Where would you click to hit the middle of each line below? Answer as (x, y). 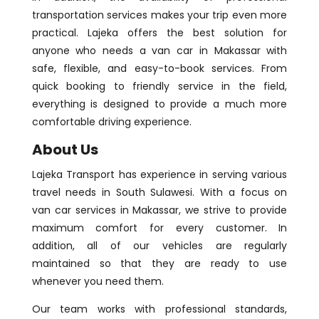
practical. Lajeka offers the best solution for (159, 33)
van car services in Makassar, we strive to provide (159, 210)
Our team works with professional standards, (159, 309)
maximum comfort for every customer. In (159, 228)
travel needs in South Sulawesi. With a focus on (159, 193)
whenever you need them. (98, 282)
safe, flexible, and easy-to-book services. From (159, 69)
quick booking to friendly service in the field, (159, 87)
